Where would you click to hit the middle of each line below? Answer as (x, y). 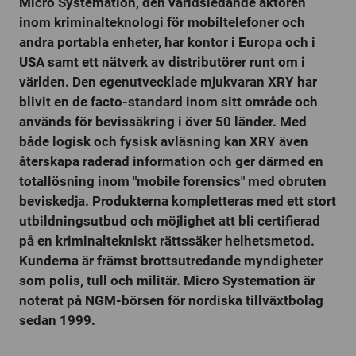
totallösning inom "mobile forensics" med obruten (173, 181)
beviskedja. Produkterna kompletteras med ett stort (178, 201)
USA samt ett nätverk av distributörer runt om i (162, 62)
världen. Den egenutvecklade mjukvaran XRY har (168, 82)
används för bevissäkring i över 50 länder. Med (163, 122)
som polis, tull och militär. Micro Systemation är (167, 281)
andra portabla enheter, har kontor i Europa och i (167, 42)
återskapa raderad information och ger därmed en (171, 161)
